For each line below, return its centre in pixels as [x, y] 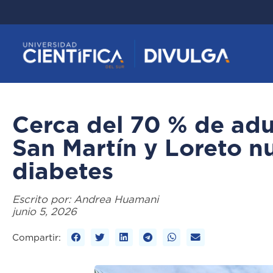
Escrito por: [43, 200]
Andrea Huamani [116, 200]
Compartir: [37, 238]
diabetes [63, 171]
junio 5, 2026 [44, 212]
